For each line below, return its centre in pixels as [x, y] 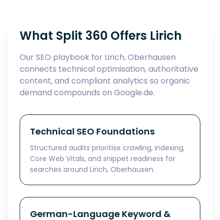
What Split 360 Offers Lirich [101, 36]
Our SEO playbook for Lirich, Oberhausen [98, 57]
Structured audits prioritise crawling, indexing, [107, 148]
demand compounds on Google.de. [87, 93]
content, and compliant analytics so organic [105, 81]
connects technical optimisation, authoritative [109, 69]
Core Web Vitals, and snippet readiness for [103, 159]
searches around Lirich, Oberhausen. [92, 169]
